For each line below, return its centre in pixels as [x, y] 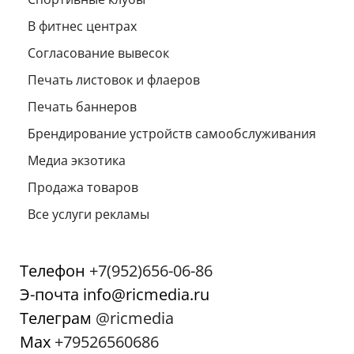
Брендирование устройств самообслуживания [172, 133]
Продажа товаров [83, 187]
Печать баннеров [82, 106]
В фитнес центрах [82, 26]
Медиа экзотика [77, 160]
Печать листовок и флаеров [114, 79]
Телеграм [58, 318]
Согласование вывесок [98, 53]
